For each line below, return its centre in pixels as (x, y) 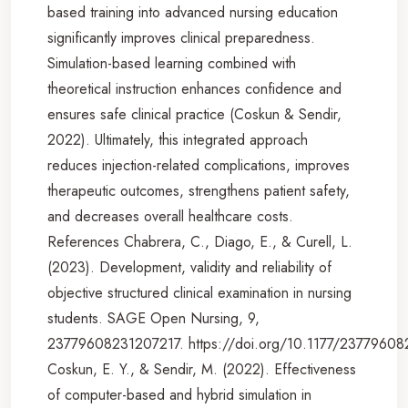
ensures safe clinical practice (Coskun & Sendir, (194, 114)
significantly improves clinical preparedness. (181, 37)
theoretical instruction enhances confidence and (194, 88)
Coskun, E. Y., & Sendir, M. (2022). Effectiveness (202, 369)
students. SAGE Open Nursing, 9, (153, 318)
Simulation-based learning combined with (172, 63)
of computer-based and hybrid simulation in (179, 394)
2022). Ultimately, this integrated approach (178, 139)
